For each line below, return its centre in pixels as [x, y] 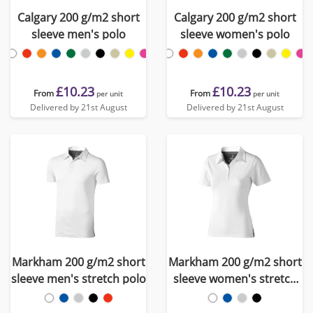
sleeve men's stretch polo [78, 279]
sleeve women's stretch [235, 279]
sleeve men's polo [78, 34]
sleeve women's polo [235, 34]
